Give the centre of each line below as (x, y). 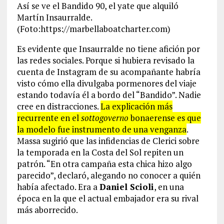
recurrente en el (49, 117)
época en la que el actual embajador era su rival (107, 198)
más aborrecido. (47, 209)
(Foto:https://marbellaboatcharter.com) (93, 28)
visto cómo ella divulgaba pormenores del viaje (106, 83)
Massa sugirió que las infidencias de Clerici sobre (108, 140)
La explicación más (136, 106)
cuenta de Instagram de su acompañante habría (108, 71)
